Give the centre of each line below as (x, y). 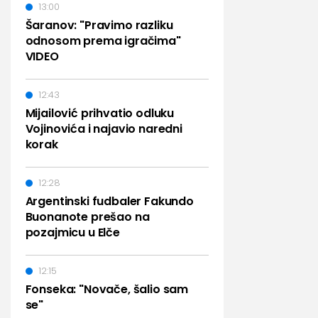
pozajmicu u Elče (72, 232)
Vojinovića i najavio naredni (104, 129)
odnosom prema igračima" (103, 41)
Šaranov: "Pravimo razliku (99, 25)
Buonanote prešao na (87, 217)
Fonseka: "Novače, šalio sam (107, 289)
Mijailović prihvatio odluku (100, 113)
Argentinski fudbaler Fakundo (110, 201)
